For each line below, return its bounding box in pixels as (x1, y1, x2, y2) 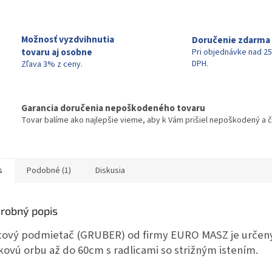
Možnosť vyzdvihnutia (21, 33, 114, 47)
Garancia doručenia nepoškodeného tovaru (21, 101, 205, 115)
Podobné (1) (27, 165, 71, 177)
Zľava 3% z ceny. (21, 58, 83, 71)
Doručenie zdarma (192, 33, 270, 47)
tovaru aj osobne (21, 46, 92, 59)
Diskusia (95, 165, 125, 177)
